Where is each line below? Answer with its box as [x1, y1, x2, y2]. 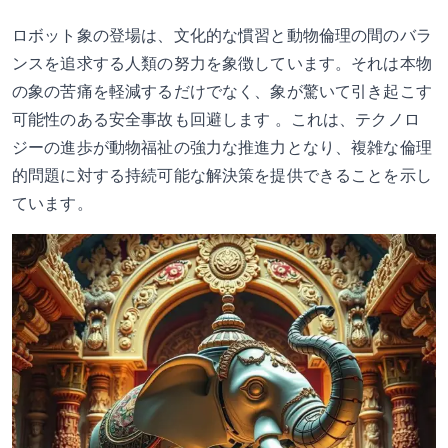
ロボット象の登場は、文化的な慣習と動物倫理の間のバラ [12, 27, 432, 44]
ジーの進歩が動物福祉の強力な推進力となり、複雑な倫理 [12, 139, 432, 156]
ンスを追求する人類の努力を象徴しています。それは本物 [12, 55, 432, 72]
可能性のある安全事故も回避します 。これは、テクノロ [12, 111, 420, 128]
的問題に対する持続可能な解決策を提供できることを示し [12, 167, 432, 184]
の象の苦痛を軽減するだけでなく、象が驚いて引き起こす [12, 83, 432, 100]
